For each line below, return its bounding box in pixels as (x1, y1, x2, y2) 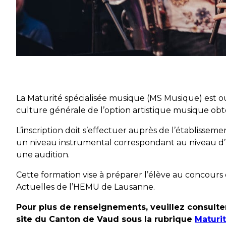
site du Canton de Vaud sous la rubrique (16, 214, 195, 224)
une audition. (16, 150, 70, 159)
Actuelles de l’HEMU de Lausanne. (16, 182, 155, 192)
